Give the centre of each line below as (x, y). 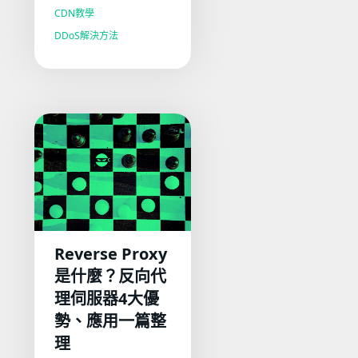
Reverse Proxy (111, 253)
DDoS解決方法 (87, 35)
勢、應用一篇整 (111, 320)
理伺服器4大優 (107, 298)
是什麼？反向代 (111, 276)
